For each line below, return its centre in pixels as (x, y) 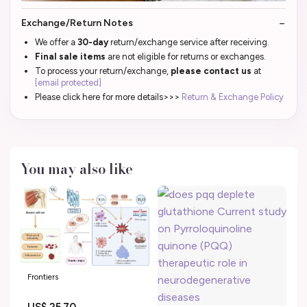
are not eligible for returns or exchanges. (186, 57)
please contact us (211, 71)
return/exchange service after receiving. (190, 42)
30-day (94, 42)
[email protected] (68, 83)
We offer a (56, 42)
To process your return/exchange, (103, 71)
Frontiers (43, 277)
